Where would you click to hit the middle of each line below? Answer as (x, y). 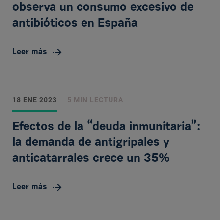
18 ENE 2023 (35, 100)
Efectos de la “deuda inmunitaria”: (106, 127)
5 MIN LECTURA (95, 100)
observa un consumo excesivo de (103, 8)
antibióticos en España (75, 24)
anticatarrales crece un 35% (91, 159)
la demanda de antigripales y (91, 143)
